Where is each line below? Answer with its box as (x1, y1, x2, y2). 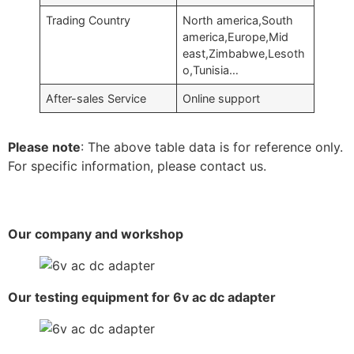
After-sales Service (46, 91, 147, 105)
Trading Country (46, 13, 131, 27)
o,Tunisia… (183, 62, 239, 77)
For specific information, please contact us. (8, 157, 266, 174)
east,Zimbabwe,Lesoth (183, 46, 306, 60)
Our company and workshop (8, 225, 183, 242)
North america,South (183, 13, 294, 27)
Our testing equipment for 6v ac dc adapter (8, 288, 276, 305)
